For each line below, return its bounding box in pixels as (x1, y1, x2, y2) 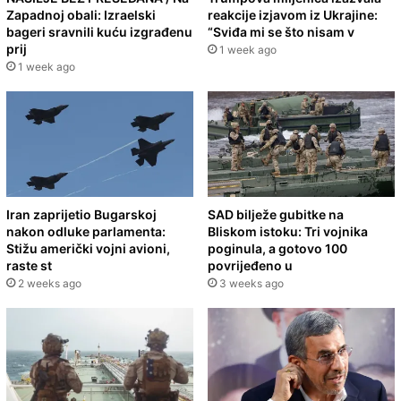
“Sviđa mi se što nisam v (208, 23, 354, 39)
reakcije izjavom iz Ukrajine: (208, 6, 378, 22)
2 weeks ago (18, 276, 81, 290)
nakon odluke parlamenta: (6, 223, 166, 239)
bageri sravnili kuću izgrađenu (6, 23, 192, 39)
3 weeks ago (219, 276, 284, 290)
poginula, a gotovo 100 (208, 240, 347, 256)
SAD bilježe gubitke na (208, 206, 344, 222)
